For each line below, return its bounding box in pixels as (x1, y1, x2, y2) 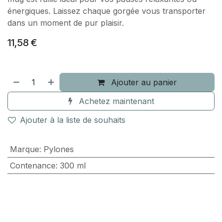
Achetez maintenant (76, 96, 154, 107)
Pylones (43, 144, 74, 155)
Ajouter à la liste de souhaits (20, 115, 125, 125)
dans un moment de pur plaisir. (7, 18, 124, 28)
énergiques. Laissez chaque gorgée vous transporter (7, 6, 206, 16)
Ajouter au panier (111, 77, 177, 88)
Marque (9, 144, 39, 155)
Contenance (9, 161, 55, 171)
